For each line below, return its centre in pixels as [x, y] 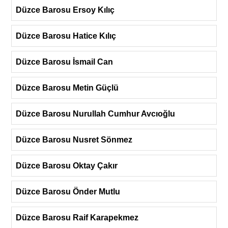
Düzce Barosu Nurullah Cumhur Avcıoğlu [95, 113]
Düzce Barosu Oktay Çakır [67, 165]
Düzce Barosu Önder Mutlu [68, 191]
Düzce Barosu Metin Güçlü [67, 88]
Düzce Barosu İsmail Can [64, 62]
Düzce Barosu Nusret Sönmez [74, 139]
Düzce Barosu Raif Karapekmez [77, 217]
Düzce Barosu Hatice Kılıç [66, 36]
